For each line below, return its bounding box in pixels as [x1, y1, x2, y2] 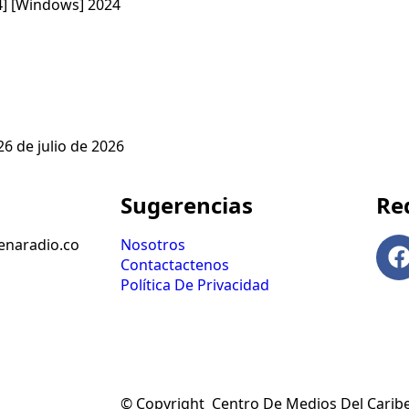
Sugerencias [121, 189, 253, 220]
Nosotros [121, 234, 185, 255]
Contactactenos [121, 254, 229, 275]
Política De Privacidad [121, 274, 269, 295]
